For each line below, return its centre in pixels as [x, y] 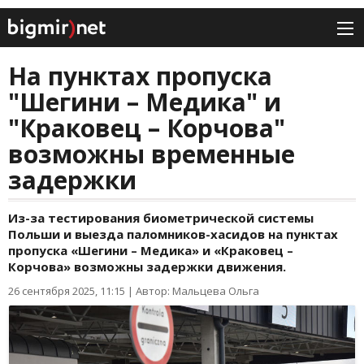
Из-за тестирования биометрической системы [161, 218]
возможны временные [152, 154]
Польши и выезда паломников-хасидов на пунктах [173, 234]
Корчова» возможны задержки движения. [147, 267]
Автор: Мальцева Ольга [197, 291]
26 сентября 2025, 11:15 [67, 291]
